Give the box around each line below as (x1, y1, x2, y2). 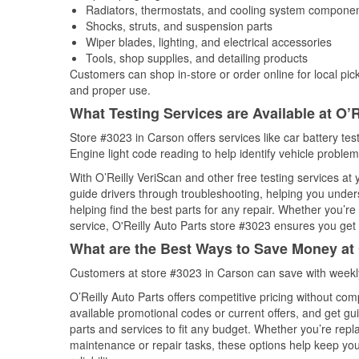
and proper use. (70, 82, 151, 98)
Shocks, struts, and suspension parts (86, 18, 272, 34)
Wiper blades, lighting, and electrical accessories (86, 34, 332, 50)
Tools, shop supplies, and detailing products (86, 50, 308, 66)
